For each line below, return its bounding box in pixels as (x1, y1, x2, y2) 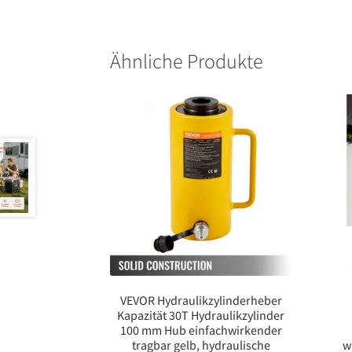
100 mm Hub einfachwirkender (119, 322, 282, 339)
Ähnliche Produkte (110, 48, 264, 74)
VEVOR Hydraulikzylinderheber (119, 292, 282, 309)
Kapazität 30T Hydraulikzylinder (117, 307, 285, 324)
